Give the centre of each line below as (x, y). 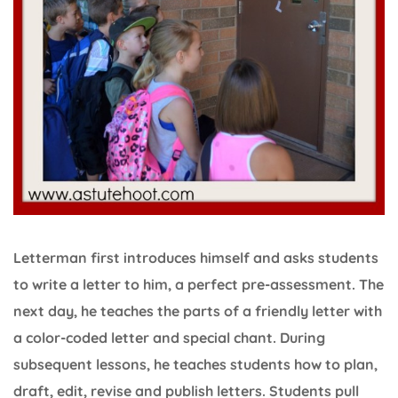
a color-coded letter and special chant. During (169, 338)
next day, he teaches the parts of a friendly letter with (198, 311)
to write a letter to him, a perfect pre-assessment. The (199, 285)
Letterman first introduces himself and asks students (196, 258)
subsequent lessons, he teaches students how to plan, (195, 365)
